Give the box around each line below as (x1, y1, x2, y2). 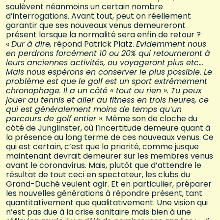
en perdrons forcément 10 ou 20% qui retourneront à (6, 48, 210, 59)
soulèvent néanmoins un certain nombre (6, 1, 163, 13)
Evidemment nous (136, 38, 206, 50)
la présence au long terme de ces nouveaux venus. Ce (6, 132, 214, 143)
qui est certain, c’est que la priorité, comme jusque (6, 141, 199, 153)
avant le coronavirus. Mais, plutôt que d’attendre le (6, 160, 201, 171)
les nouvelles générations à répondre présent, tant (6, 188, 202, 199)
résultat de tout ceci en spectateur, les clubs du (6, 169, 190, 181)
